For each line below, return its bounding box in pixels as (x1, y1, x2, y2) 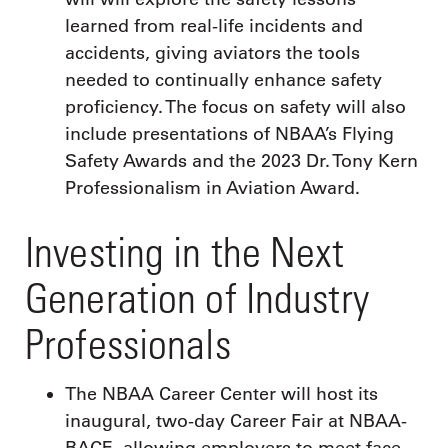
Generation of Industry (25, 273, 369, 323)
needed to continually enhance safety (65, 69, 382, 92)
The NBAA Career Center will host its (65, 382, 378, 405)
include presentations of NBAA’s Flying (65, 123, 394, 146)
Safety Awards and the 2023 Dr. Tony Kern (65, 150, 418, 173)
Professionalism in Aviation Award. (65, 177, 360, 200)
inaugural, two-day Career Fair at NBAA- (65, 409, 407, 432)
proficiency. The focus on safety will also (65, 96, 406, 119)
